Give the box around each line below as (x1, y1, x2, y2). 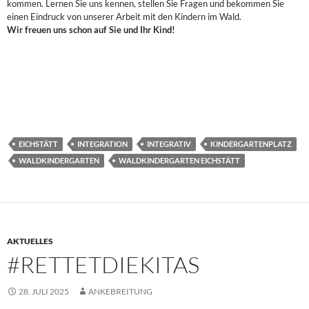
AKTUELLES (7, 235, 53, 246)
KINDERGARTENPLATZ (210, 139, 292, 148)
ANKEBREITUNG (88, 286, 152, 297)
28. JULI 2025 (19, 286, 69, 297)
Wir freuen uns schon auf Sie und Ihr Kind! (7, 23, 175, 35)
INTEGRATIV (147, 139, 191, 148)
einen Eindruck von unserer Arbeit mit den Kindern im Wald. (7, 10, 241, 22)
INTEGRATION (77, 139, 128, 148)
